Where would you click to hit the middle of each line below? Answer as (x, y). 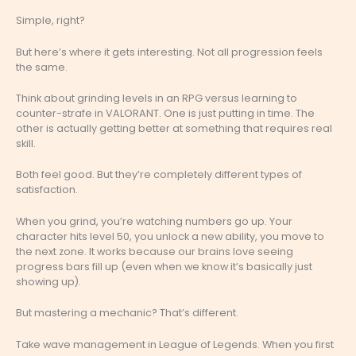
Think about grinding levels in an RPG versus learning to (157, 99)
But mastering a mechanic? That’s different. (127, 313)
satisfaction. (47, 190)
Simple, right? (50, 21)
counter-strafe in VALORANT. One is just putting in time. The (165, 114)
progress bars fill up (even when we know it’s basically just (164, 266)
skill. (26, 144)
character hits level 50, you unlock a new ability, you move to (170, 236)
